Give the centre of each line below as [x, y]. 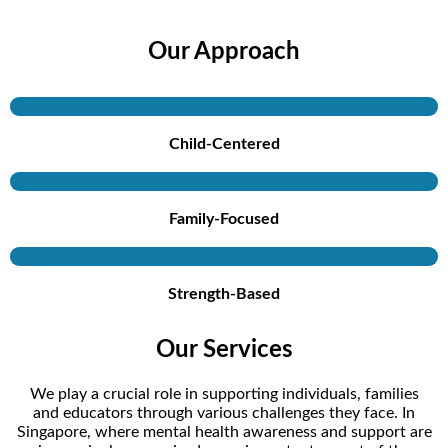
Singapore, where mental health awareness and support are [224, 431]
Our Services [224, 349]
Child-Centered [224, 144]
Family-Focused [224, 219]
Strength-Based [224, 294]
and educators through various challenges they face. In [224, 412]
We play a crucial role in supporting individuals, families [224, 393]
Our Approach [224, 52]
